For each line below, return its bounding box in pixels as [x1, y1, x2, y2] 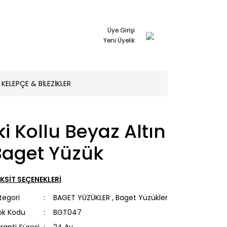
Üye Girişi [107, 26, 135, 34]
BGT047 [53, 207, 82, 217]
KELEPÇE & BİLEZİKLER [2, 78, 71, 89]
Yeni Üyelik [103, 36, 135, 45]
